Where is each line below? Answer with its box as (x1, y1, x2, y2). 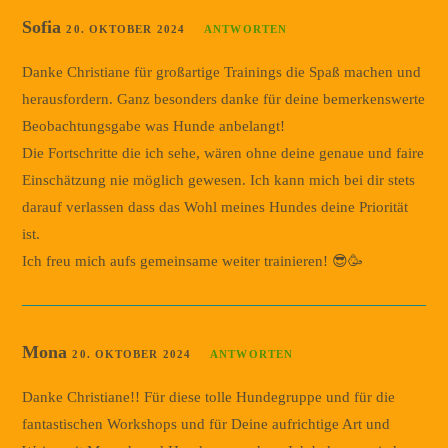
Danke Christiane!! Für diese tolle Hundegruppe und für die (22, 388, 396, 405)
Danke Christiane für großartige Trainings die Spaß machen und (22, 63, 422, 80)
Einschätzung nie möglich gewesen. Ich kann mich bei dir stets (22, 171, 416, 188)
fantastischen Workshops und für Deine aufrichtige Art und (22, 415, 391, 432)
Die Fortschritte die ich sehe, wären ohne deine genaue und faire (22, 144, 425, 161)
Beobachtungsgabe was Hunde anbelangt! (22, 117, 286, 134)
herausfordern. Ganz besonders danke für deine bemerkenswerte (22, 90, 426, 107)
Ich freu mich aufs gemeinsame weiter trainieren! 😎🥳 (22, 252, 364, 269)
